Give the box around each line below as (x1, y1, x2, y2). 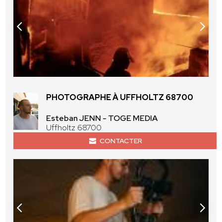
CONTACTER (99, 136, 142, 146)
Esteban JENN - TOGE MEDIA (46, 113, 158, 124)
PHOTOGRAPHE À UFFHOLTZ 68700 (46, 92, 194, 103)
